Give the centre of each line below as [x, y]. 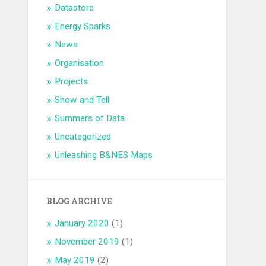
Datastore [75, 8]
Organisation [80, 63]
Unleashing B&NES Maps [104, 155]
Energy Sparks [83, 26]
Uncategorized [83, 137]
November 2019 [87, 242]
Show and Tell [82, 100]
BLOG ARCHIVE [80, 202]
